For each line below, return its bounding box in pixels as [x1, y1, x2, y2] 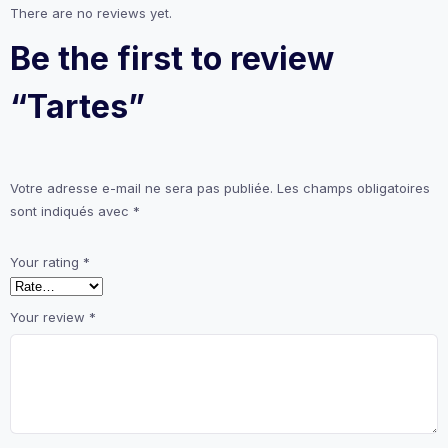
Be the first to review [10, 39, 334, 79]
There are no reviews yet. [10, 5, 172, 22]
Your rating [10, 254, 83, 271]
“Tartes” [10, 87, 145, 127]
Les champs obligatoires [277, 180, 430, 197]
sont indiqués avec [10, 203, 133, 220]
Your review [10, 309, 89, 326]
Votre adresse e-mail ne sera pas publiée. [10, 180, 273, 197]
